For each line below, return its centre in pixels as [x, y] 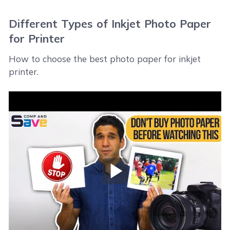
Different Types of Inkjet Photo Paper [110, 23]
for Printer [37, 38]
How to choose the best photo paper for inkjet [105, 59]
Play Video [136, 177]
